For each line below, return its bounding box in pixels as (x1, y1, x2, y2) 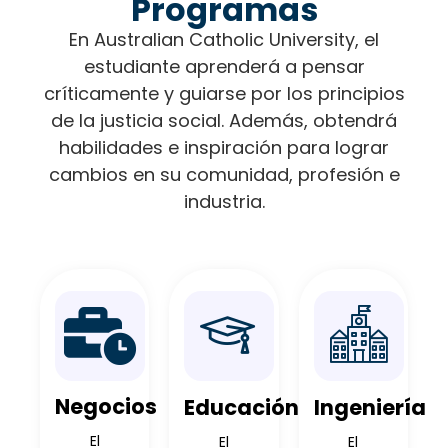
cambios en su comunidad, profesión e (48, 161, 400, 187)
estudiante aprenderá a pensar (83, 53, 365, 79)
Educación (184, 392, 300, 422)
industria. (183, 188, 265, 214)
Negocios (55, 392, 157, 422)
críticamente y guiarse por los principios (43, 80, 405, 106)
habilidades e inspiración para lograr (59, 134, 389, 160)
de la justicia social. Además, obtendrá (51, 107, 397, 133)
